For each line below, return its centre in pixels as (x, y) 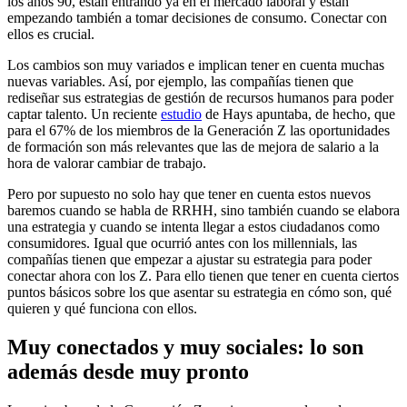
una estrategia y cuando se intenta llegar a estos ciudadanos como (194, 226)
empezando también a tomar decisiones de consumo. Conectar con (197, 17)
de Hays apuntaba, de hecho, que (298, 114)
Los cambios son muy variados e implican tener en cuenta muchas (196, 65)
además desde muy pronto (128, 371)
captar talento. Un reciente (84, 114)
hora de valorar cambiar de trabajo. (107, 163)
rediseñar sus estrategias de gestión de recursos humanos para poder (200, 97)
